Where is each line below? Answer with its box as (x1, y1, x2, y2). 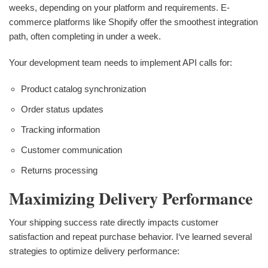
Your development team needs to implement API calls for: (9, 57, 232, 68)
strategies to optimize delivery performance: (9, 245, 179, 256)
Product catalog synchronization (21, 83, 146, 94)
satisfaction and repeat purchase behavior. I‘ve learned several (9, 231, 252, 242)
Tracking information (21, 124, 100, 135)
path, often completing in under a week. (9, 31, 161, 41)
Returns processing (21, 165, 98, 175)
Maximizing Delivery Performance (9, 185, 252, 211)
